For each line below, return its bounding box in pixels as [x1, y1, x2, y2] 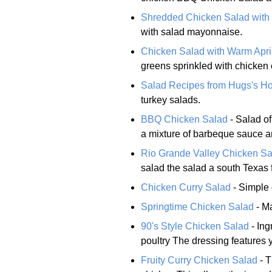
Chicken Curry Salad [141, 182, 231, 192]
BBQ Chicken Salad [141, 114, 228, 124]
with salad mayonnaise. [141, 26, 242, 37]
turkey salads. [141, 94, 200, 105]
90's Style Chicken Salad [141, 220, 249, 231]
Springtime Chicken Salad [141, 201, 254, 212]
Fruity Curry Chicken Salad [141, 254, 257, 265]
